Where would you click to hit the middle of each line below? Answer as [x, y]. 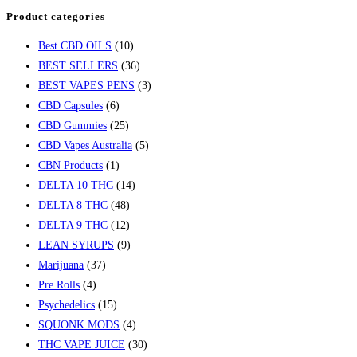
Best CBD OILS [75, 45]
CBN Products [71, 165]
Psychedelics [67, 304]
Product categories [56, 17]
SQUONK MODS [79, 324]
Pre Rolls [59, 284]
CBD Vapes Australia [85, 145]
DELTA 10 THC [76, 185]
